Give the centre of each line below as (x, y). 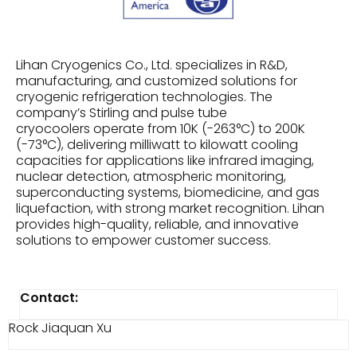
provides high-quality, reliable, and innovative (157, 224)
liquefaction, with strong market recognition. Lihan (170, 208)
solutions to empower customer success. (143, 240)
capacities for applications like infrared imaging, (165, 161)
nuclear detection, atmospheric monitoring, (151, 177)
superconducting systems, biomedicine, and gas (168, 192)
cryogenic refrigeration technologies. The (144, 97)
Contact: (49, 298)
